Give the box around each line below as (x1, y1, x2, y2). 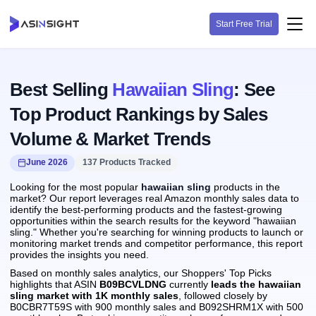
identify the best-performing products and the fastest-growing (10, 203, 282, 215)
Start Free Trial (216, 19, 272, 29)
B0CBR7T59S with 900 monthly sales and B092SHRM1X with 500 (10, 301, 303, 312)
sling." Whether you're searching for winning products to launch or (10, 226, 303, 238)
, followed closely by (178, 290, 267, 301)
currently (166, 279, 211, 290)
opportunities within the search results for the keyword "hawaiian (10, 214, 296, 226)
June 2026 (25, 157, 68, 167)
